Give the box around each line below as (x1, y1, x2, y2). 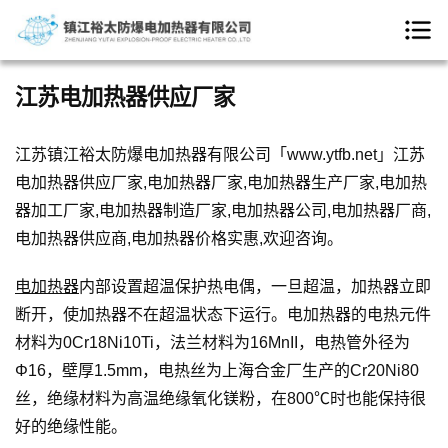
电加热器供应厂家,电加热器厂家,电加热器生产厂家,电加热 (15, 174, 427, 191)
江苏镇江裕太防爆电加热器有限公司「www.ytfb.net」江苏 (15, 146, 425, 163)
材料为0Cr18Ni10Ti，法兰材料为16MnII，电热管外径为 (15, 334, 410, 351)
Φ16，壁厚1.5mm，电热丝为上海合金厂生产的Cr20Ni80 (15, 362, 419, 379)
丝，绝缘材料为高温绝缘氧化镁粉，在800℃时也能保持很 (15, 390, 426, 407)
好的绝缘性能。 (15, 418, 127, 435)
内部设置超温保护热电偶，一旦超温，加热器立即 (79, 278, 431, 295)
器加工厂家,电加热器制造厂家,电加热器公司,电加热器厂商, (15, 202, 431, 219)
